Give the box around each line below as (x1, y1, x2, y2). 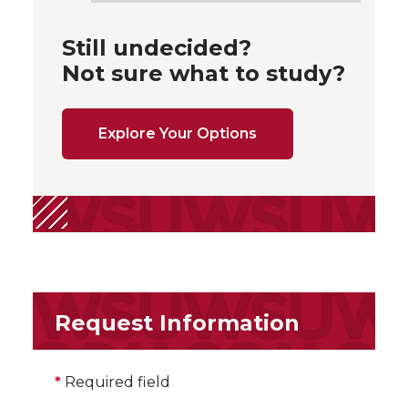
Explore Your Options (98, 124, 257, 142)
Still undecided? (62, 34, 251, 61)
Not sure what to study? (62, 59, 345, 87)
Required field (61, 372, 170, 391)
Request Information (55, 309, 300, 336)
